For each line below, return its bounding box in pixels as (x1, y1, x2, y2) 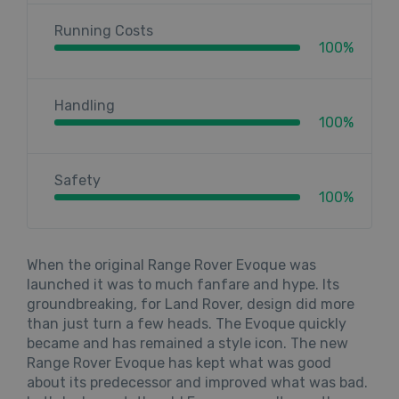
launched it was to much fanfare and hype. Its (27, 276, 339, 294)
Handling (54, 97, 115, 115)
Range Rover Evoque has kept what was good (27, 354, 331, 372)
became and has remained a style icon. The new (27, 335, 348, 353)
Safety (54, 172, 101, 190)
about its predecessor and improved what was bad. (27, 374, 368, 392)
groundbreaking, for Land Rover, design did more (27, 296, 354, 313)
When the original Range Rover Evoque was (27, 256, 316, 274)
